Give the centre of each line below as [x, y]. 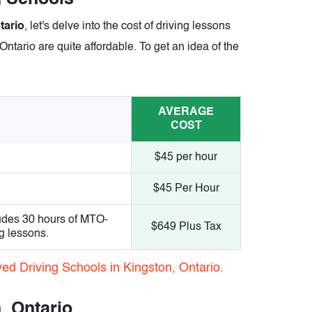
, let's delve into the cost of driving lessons [127, 27]
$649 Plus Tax [186, 227]
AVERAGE [186, 112]
